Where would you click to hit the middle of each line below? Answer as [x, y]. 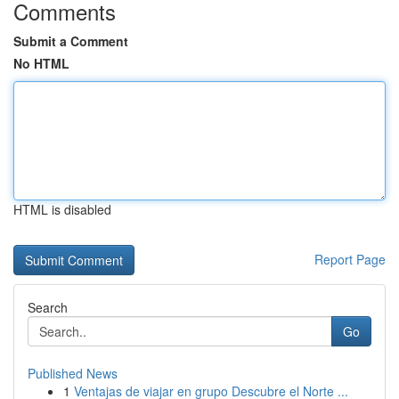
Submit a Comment [71, 41]
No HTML [41, 63]
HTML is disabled [62, 209]
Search [48, 307]
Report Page [350, 259]
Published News [73, 373]
